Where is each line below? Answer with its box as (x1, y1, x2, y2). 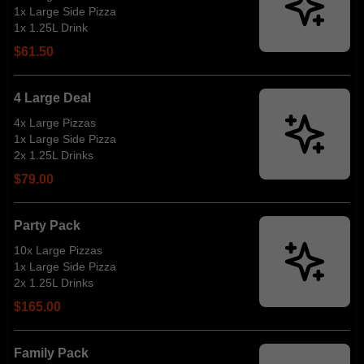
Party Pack (14, 219, 80, 232)
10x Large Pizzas (14, 244, 102, 257)
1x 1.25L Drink (14, 21, 88, 34)
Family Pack (14, 346, 89, 360)
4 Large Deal (14, 91, 91, 105)
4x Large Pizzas (14, 116, 96, 129)
